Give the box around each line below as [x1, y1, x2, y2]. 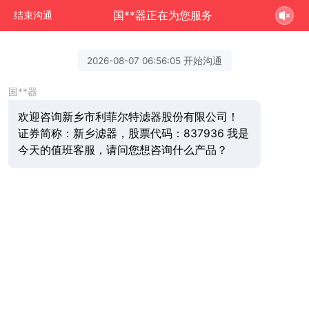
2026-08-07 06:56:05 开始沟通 [87, 54, 222, 66]
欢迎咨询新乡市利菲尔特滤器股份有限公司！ [17, 110, 239, 124]
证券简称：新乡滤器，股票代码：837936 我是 [17, 127, 249, 141]
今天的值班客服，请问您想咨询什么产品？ [17, 143, 228, 157]
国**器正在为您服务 [113, 8, 213, 22]
